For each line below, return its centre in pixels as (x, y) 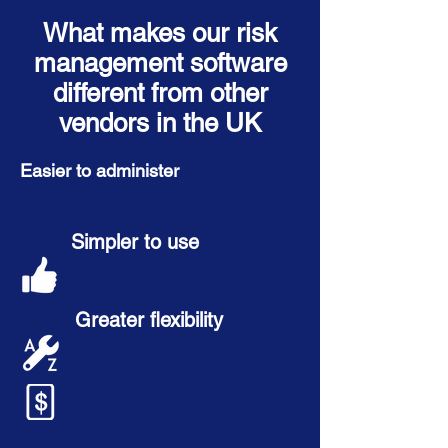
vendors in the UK (160, 123)
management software (160, 63)
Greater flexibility (149, 320)
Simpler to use (135, 242)
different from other (160, 93)
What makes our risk (160, 33)
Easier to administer (99, 170)
